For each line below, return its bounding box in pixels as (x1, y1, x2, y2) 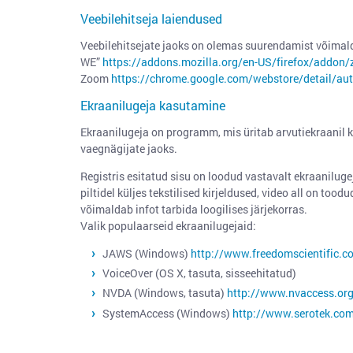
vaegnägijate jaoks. (80, 141, 180, 156)
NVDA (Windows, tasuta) (102, 285, 227, 301)
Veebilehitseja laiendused (80, 10, 222, 27)
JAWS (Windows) (102, 246, 191, 261)
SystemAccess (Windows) (102, 305, 232, 321)
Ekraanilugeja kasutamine (80, 97, 225, 113)
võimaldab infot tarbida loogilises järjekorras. (80, 202, 307, 217)
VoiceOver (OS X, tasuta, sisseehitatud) (102, 266, 296, 281)
